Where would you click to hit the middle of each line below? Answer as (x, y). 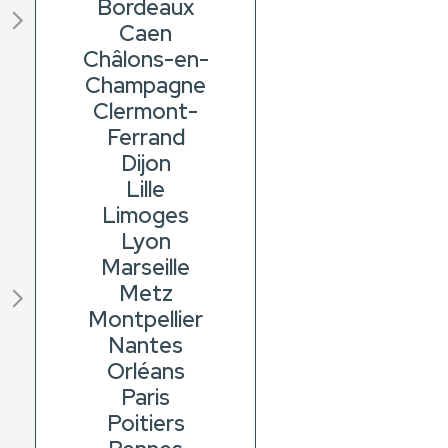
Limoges (146, 216)
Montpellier (146, 320)
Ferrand (145, 138)
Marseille (146, 268)
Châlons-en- (145, 60)
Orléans (145, 372)
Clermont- (146, 112)
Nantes (146, 346)
